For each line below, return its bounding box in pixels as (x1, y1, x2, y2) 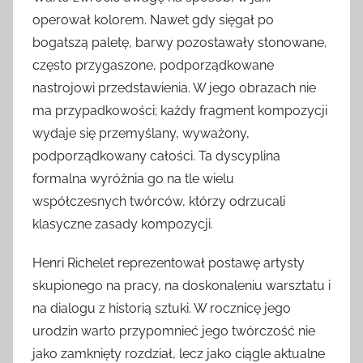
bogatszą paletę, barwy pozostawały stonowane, (32, 35, 327, 51)
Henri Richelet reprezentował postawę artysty (32, 255, 305, 271)
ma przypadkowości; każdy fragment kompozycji (32, 103, 327, 119)
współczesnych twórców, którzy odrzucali (32, 194, 285, 210)
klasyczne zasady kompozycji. (32, 216, 213, 233)
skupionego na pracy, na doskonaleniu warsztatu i (32, 278, 331, 294)
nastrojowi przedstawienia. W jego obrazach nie (32, 80, 316, 96)
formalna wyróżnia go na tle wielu (32, 171, 234, 187)
